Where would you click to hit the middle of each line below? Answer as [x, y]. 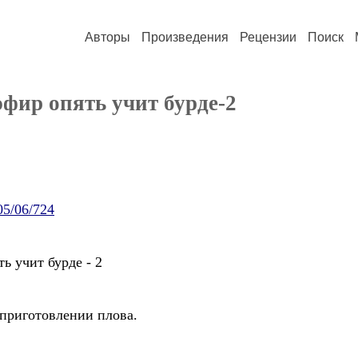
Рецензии [268, 37]
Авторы [107, 37]
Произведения [185, 37]
